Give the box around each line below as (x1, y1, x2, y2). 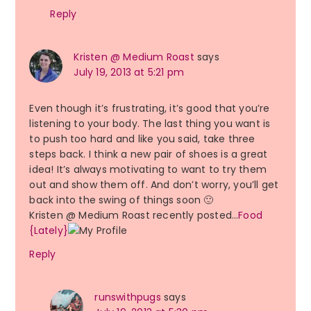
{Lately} (29, 224, 68, 238)
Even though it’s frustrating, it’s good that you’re (29, 101, 270, 116)
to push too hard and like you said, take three (29, 132, 255, 146)
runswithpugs (94, 290, 161, 305)
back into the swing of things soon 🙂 (29, 193, 214, 208)
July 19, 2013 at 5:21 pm (74, 65, 185, 80)
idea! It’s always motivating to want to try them (29, 162, 267, 177)
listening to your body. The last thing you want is (29, 117, 271, 131)
